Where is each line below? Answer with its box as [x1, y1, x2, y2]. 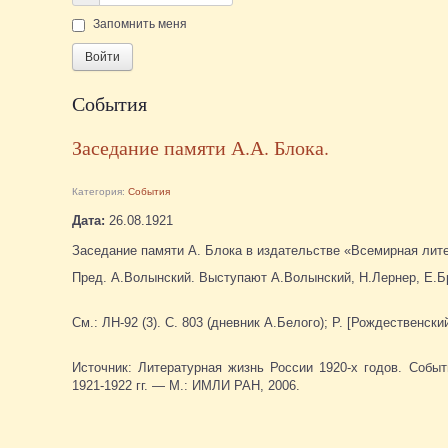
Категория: [72, 185, 128, 197]
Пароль [78, 2, 121, 17]
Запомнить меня [93, 16, 187, 31]
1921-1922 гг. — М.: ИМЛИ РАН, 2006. [72, 377, 300, 393]
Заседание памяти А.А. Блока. [72, 133, 329, 161]
